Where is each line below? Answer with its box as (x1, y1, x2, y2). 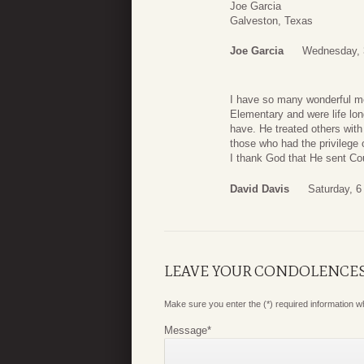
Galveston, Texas (230, 14, 313, 27)
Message (164, 323, 207, 336)
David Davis (230, 182, 289, 195)
